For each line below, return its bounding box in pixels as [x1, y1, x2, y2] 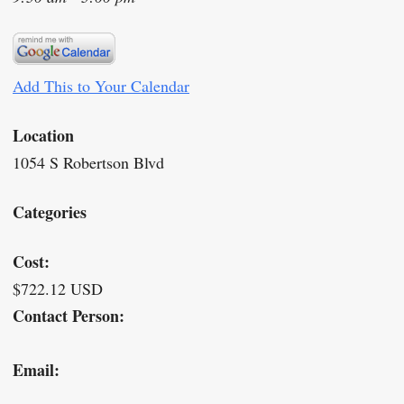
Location [13, 123, 74, 147]
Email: [13, 357, 60, 381]
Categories [13, 199, 87, 224]
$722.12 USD [13, 277, 103, 299]
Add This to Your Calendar [13, 74, 189, 96]
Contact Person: [13, 303, 124, 327]
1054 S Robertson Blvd [13, 151, 164, 173]
